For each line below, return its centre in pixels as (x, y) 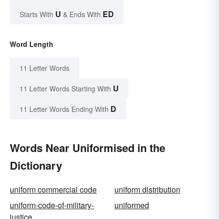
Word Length (32, 44)
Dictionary (36, 165)
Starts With (37, 14)
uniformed (132, 205)
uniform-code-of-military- (52, 205)
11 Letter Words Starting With (65, 89)
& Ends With (82, 14)
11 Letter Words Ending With (64, 109)
